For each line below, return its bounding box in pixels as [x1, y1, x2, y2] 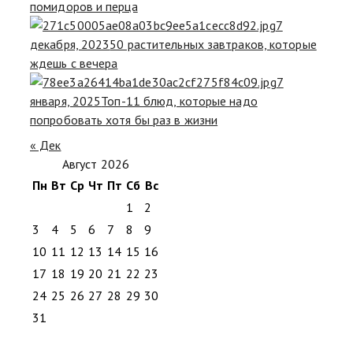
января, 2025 [30, 92, 102, 109]
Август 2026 [61, 155, 130, 172]
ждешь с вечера [30, 54, 118, 71]
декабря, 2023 [30, 35, 110, 52]
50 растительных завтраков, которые [110, 35, 317, 52]
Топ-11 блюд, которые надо [101, 92, 258, 109]
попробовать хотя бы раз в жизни [30, 111, 218, 128]
